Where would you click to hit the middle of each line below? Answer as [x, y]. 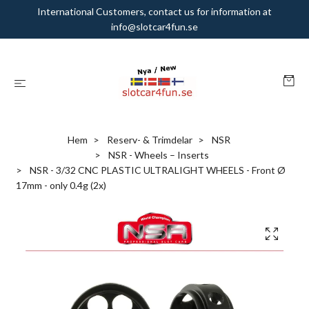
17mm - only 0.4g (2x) [61, 185]
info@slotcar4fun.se [154, 27]
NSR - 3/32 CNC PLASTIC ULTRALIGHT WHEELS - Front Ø [157, 170]
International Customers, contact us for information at [154, 11]
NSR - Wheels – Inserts [159, 155]
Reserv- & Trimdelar [150, 140]
